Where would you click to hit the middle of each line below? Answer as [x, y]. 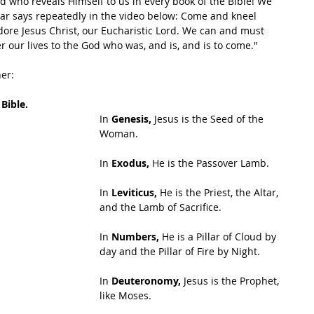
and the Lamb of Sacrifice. [161, 207]
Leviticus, [134, 192]
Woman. [119, 134]
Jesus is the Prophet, [231, 281]
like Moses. [125, 295]
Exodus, [129, 163]
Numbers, [135, 237]
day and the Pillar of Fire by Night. [180, 251]
